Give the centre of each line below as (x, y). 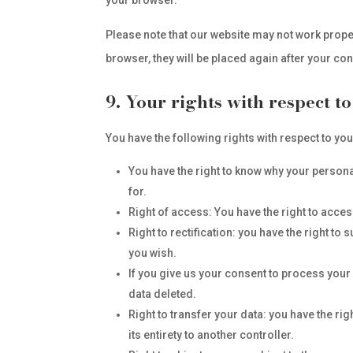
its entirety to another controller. (212, 335)
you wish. (153, 253)
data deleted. (163, 294)
